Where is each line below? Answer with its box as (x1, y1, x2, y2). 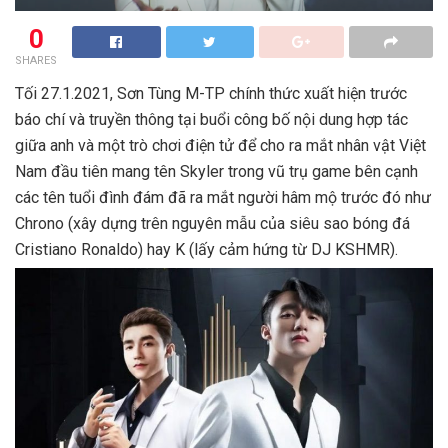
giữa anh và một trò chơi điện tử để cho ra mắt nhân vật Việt (15, 135, 426, 155)
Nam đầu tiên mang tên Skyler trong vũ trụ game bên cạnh (15, 161, 418, 181)
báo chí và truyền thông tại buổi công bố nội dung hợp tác (15, 109, 408, 129)
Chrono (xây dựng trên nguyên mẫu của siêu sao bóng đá (15, 213, 410, 233)
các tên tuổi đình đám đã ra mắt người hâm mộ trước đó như (15, 187, 431, 207)
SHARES (15, 53, 57, 67)
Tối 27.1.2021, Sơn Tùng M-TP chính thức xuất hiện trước (15, 83, 407, 103)
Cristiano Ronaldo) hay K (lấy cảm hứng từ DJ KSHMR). (15, 239, 398, 259)
